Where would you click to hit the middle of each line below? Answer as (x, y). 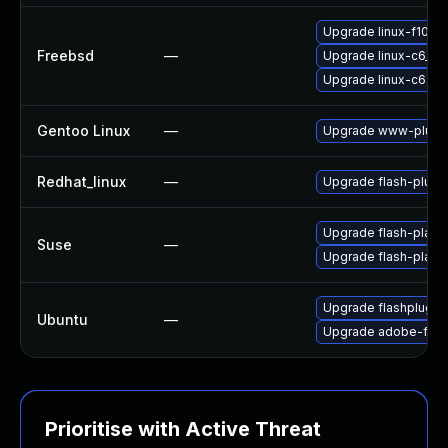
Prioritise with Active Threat (183, 429)
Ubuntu (62, 319)
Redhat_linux (81, 181)
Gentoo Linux (83, 130)
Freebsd (65, 55)
